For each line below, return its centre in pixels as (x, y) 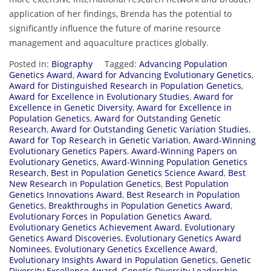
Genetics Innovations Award (66, 194)
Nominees (30, 249)
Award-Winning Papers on (184, 151)
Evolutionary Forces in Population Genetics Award (109, 216)
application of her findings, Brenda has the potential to (120, 13)
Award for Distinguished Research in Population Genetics (125, 85)
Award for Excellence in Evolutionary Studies (99, 96)
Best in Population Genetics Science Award (137, 172)
